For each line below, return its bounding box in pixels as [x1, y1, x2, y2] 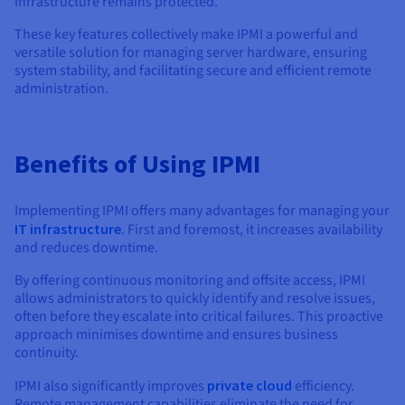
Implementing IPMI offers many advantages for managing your [14, 200, 390, 221]
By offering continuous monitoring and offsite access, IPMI [14, 269, 365, 290]
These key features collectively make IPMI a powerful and [14, 24, 358, 44]
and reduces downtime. [14, 237, 158, 258]
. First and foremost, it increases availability [121, 219, 382, 240]
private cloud [207, 375, 292, 394]
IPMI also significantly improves [14, 375, 207, 396]
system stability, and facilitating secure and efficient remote [14, 60, 372, 80]
